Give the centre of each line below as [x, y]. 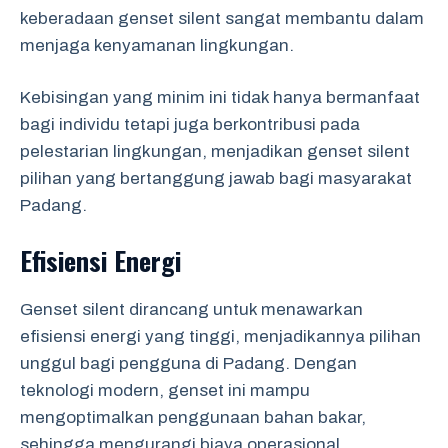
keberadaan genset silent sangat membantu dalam [222, 18]
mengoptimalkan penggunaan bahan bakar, [193, 417]
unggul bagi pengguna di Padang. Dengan [188, 363]
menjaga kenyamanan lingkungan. [157, 45]
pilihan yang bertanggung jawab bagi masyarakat [216, 178]
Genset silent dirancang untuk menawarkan [191, 309]
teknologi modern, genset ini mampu [165, 390]
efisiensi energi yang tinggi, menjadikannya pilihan [220, 336]
